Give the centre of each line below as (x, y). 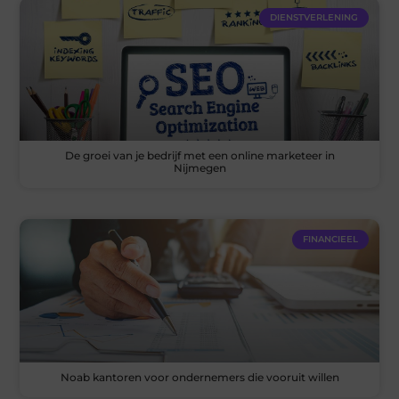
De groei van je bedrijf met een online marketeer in (199, 156)
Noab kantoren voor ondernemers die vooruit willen (199, 378)
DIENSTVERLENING (313, 17)
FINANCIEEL (330, 240)
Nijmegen (199, 168)
